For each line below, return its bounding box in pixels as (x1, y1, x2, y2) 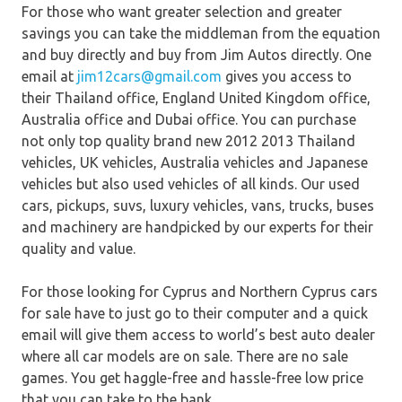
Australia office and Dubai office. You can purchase (22, 111, 356, 128)
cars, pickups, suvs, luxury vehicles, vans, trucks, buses (22, 197, 374, 214)
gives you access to (222, 68, 352, 85)
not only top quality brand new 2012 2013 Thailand (22, 133, 355, 150)
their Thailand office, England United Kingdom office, (22, 90, 371, 107)
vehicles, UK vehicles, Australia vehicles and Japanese (22, 154, 368, 171)
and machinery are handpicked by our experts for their (22, 219, 373, 236)
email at (22, 68, 77, 85)
